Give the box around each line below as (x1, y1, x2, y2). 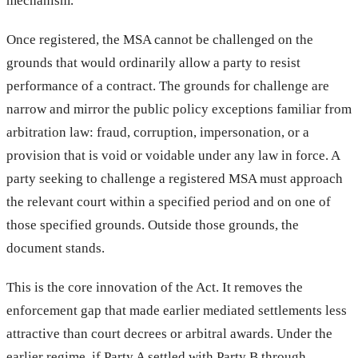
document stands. (6, 240, 105, 256)
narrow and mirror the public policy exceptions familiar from (6, 101, 352, 117)
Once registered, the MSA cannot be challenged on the (6, 31, 313, 47)
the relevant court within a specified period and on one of (6, 193, 331, 209)
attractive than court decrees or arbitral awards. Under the (6, 325, 332, 341)
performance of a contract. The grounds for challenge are (6, 78, 329, 93)
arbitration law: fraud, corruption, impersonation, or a (6, 124, 309, 140)
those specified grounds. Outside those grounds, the (6, 217, 299, 233)
